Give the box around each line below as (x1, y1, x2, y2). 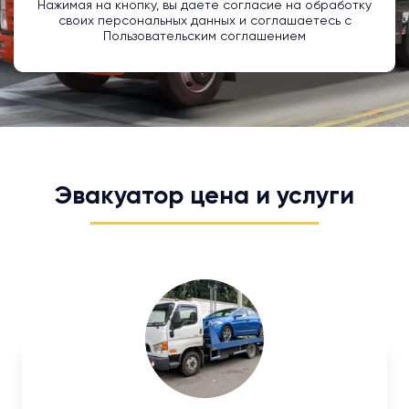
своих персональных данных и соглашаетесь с (58, 15, 351, 28)
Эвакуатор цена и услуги (55, 184, 354, 210)
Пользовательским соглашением (103, 30, 306, 44)
